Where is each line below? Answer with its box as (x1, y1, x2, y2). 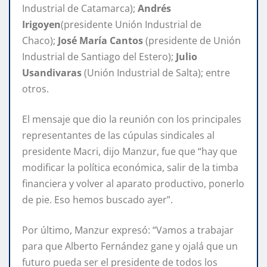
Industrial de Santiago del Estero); (22, 49, 176, 63)
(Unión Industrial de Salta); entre (84, 66, 230, 79)
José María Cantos (58, 33, 143, 47)
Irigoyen (22, 17, 61, 31)
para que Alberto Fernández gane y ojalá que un (22, 239, 238, 253)
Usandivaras (22, 66, 84, 79)
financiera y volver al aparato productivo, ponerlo (22, 176, 244, 190)
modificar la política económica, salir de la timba (22, 160, 238, 174)
